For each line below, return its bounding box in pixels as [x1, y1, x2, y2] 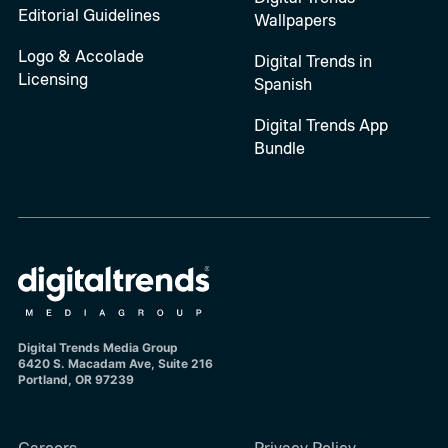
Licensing [17, 67, 88, 89]
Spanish [253, 72, 312, 94]
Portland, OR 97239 [17, 372, 134, 388]
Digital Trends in [253, 49, 372, 71]
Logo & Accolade [17, 44, 144, 66]
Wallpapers [253, 8, 336, 30]
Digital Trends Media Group [17, 340, 178, 356]
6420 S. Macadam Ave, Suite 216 [17, 356, 213, 372]
